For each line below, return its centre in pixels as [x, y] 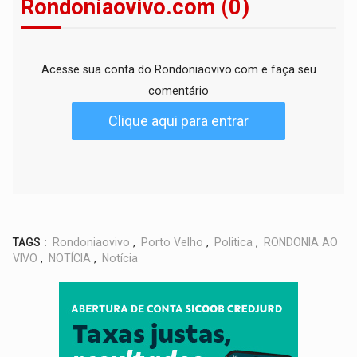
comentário [178, 91]
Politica [234, 243]
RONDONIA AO [301, 243]
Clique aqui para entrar [178, 121]
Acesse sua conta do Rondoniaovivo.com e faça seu [178, 70]
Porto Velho [173, 243]
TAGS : [30, 243]
